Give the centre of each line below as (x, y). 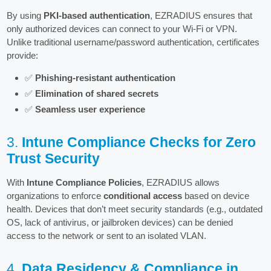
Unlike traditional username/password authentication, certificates (133, 42)
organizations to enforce (55, 195)
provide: (23, 56)
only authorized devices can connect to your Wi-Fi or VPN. (122, 29)
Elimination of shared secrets (97, 94)
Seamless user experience (90, 109)
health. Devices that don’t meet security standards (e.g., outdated (135, 209)
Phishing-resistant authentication (106, 78)
